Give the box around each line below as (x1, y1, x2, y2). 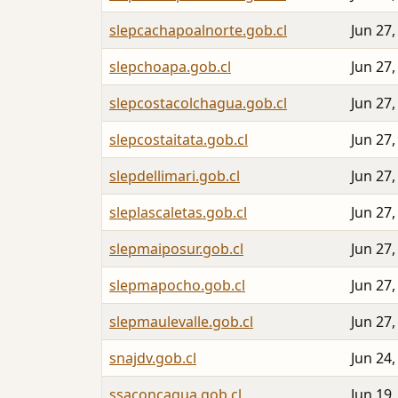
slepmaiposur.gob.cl (109, 239, 243, 259)
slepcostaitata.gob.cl (109, 130, 248, 150)
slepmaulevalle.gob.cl (109, 312, 253, 332)
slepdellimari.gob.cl (109, 166, 240, 187)
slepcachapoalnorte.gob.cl (109, 20, 287, 41)
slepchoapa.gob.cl (109, 57, 231, 77)
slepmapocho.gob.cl (109, 275, 245, 296)
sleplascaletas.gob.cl (109, 203, 247, 223)
